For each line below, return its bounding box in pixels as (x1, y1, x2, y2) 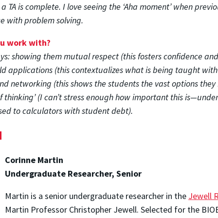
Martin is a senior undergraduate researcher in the (5, 190, 188, 201)
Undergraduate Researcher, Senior (5, 167, 142, 179)
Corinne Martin (5, 154, 63, 165)
